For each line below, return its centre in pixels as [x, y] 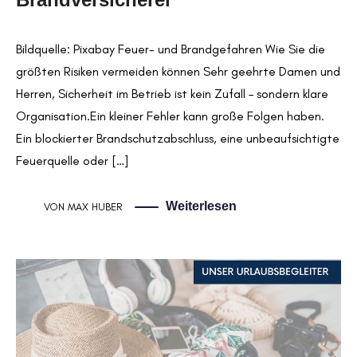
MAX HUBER [95, 207]
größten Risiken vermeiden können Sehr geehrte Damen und [178, 71]
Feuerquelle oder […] [73, 160]
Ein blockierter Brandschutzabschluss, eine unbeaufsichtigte [178, 138]
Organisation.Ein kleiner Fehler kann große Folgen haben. [170, 116]
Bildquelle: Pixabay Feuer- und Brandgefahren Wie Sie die [171, 49]
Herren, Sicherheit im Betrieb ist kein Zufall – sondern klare [172, 93]
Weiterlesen [201, 206]
